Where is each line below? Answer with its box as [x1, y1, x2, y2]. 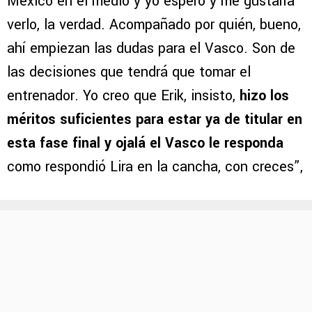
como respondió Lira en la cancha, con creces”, [7, 157, 303, 178]
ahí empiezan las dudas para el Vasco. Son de [7, 38, 295, 59]
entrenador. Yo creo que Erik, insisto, [7, 86, 240, 107]
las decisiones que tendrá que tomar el [7, 62, 251, 83]
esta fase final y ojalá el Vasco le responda [7, 133, 283, 154]
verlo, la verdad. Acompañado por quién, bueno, [7, 15, 301, 36]
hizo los [240, 86, 289, 107]
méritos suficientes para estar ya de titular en [7, 109, 302, 130]
